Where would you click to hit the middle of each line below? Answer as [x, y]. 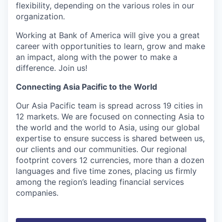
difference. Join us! [52, 68]
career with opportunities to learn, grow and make [111, 46]
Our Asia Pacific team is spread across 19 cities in [109, 105]
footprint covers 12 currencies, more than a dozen [110, 160]
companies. [37, 193]
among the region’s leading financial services [100, 182]
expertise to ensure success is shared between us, [110, 138]
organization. [40, 16]
